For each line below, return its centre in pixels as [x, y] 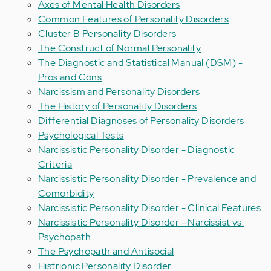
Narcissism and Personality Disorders [119, 92]
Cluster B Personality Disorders [107, 34]
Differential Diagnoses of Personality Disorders [141, 121]
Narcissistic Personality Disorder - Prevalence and [147, 179]
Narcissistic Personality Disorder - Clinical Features [150, 208]
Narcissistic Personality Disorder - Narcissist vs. [141, 222]
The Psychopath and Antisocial [106, 251]
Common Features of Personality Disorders [133, 19]
